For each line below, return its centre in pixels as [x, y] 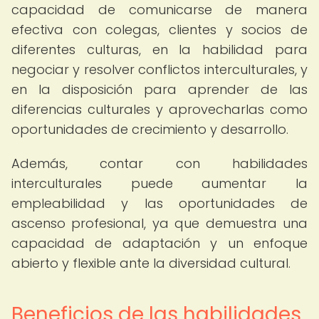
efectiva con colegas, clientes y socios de [159, 30]
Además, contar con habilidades [159, 163]
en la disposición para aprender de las [159, 89]
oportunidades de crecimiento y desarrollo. [150, 129]
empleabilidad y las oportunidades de [159, 203]
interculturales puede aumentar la [159, 183]
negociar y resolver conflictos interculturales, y [159, 69]
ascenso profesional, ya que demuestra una [159, 223]
